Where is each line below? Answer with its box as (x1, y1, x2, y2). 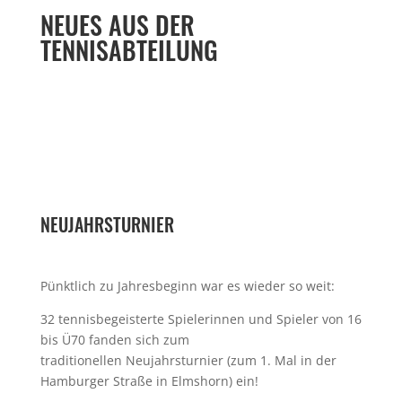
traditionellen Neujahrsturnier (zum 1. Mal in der (39, 351, 336, 369)
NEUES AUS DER (39, 5, 195, 43)
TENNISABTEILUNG (39, 31, 218, 68)
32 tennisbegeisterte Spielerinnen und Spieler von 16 (39, 310, 362, 328)
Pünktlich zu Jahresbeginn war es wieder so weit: (39, 276, 335, 294)
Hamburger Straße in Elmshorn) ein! (39, 371, 258, 389)
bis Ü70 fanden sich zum (39, 330, 189, 348)
